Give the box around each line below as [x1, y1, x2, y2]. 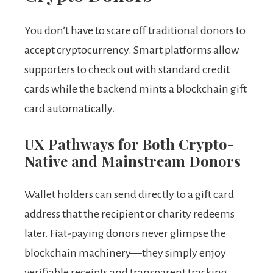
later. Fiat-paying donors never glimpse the [24, 227, 226, 240]
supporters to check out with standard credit [24, 63, 230, 76]
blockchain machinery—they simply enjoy [24, 247, 226, 260]
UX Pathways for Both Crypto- [24, 134, 234, 154]
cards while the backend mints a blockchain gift [24, 83, 247, 96]
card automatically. [24, 102, 115, 115]
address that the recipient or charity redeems [24, 208, 235, 221]
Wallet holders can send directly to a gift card [24, 188, 234, 201]
